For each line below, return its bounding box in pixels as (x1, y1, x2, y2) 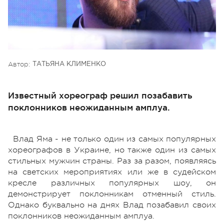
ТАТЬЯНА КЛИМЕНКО (32, 61, 106, 67)
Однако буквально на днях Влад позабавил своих (8, 200, 216, 209)
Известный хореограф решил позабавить (8, 90, 192, 100)
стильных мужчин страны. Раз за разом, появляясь (8, 156, 216, 165)
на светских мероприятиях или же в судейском (8, 167, 216, 176)
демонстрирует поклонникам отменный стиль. (8, 189, 216, 198)
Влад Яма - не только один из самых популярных (13, 134, 216, 143)
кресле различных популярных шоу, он (8, 178, 216, 187)
